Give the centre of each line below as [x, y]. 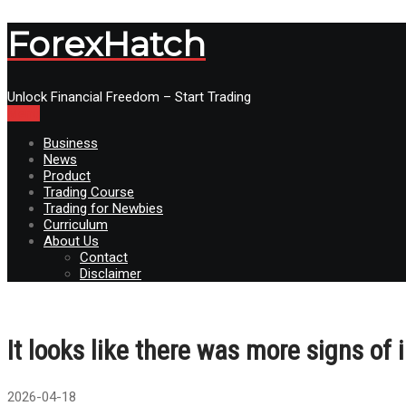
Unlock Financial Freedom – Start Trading [129, 97]
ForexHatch [106, 44]
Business [71, 143]
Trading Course [89, 192]
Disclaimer [111, 273]
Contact [104, 257]
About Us [71, 241]
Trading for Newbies [103, 208]
